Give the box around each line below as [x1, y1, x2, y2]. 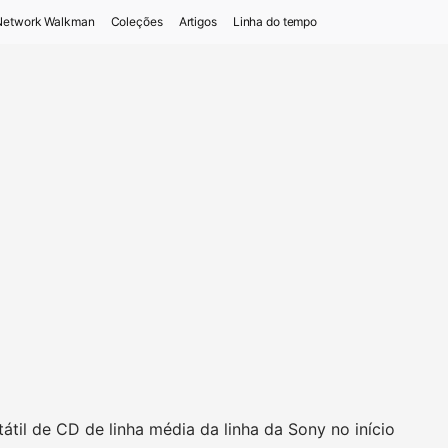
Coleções [110, 14, 163, 29]
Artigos [178, 14, 217, 29]
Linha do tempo [232, 14, 318, 29]
